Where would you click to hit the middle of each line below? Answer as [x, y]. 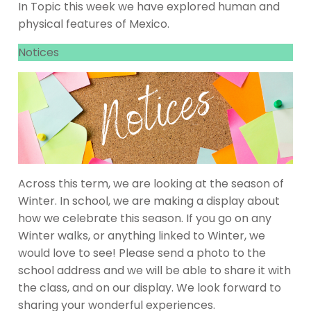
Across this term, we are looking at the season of [151, 184]
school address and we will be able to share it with [154, 271]
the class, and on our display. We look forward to [150, 288]
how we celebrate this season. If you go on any [145, 219]
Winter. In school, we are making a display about [149, 201]
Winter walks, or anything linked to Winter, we [142, 236]
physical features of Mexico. [94, 24]
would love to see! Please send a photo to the [142, 253]
